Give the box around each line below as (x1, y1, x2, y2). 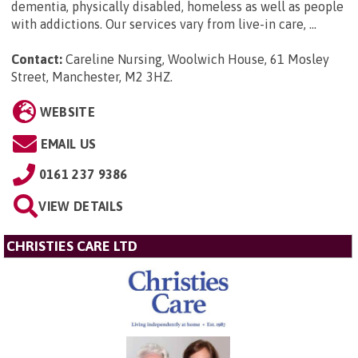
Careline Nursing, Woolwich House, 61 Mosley (66, 52, 329, 67)
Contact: (11, 52, 62, 67)
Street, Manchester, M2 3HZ (11, 70, 170, 85)
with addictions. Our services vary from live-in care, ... (11, 17, 316, 32)
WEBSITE (39, 105, 95, 120)
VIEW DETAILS (38, 199, 124, 214)
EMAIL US (40, 137, 97, 152)
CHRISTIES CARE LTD (6, 238, 137, 255)
